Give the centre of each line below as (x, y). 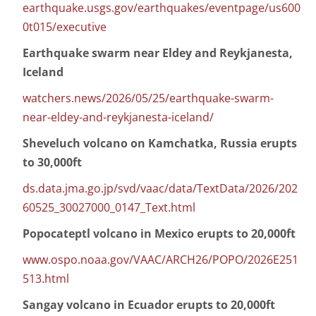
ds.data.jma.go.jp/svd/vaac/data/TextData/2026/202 (160, 189)
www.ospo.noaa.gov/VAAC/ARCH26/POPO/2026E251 (160, 260)
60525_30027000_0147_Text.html (109, 208)
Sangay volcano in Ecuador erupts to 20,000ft (149, 305)
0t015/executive (65, 27)
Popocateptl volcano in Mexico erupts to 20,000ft (159, 234)
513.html (46, 279)
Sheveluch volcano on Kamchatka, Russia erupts (160, 144)
